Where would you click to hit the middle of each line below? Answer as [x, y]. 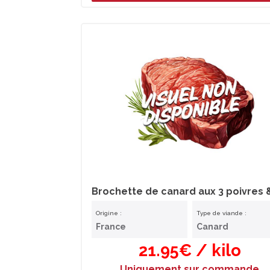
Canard [212, 227]
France [111, 227]
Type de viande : [221, 213]
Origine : [109, 213]
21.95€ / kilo [190, 250]
